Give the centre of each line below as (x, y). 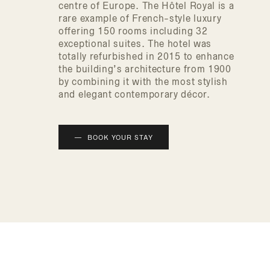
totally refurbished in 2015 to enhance (146, 56)
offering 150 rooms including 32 (133, 31)
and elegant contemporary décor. (134, 94)
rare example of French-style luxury (140, 18)
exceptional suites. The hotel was (135, 44)
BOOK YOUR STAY (120, 137)
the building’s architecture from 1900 (145, 69)
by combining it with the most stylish (143, 82)
